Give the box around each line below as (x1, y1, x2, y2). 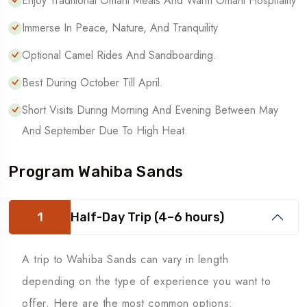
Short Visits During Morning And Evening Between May (22, 102, 278, 119)
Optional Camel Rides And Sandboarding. (22, 47, 217, 64)
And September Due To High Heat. (22, 123, 188, 139)
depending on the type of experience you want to (22, 273, 271, 290)
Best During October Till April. (22, 75, 163, 91)
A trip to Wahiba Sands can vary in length (22, 251, 229, 268)
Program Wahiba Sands (8, 162, 184, 182)
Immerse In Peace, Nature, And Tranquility (22, 20, 218, 36)
